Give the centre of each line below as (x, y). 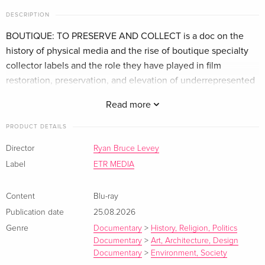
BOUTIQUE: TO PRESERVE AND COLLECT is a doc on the (125, 36)
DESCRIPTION (28, 14)
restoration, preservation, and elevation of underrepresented (130, 80)
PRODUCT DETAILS (36, 126)
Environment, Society (189, 253)
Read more (129, 104)
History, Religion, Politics (194, 228)
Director (20, 148)
